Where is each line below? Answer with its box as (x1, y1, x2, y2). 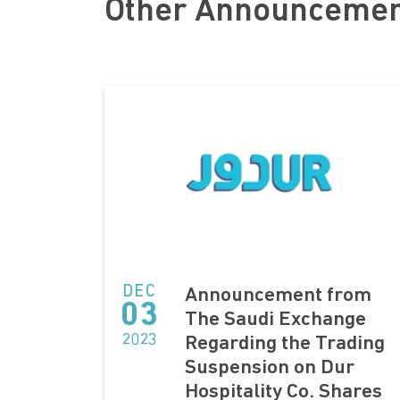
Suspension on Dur (185, 357, 354, 379)
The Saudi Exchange (185, 309, 366, 330)
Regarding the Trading (185, 333, 385, 354)
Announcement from (185, 285, 371, 306)
